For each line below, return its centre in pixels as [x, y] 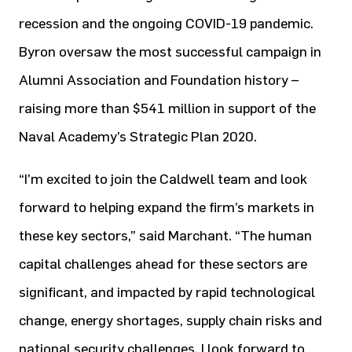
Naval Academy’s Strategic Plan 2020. [138, 137]
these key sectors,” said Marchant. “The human [165, 236]
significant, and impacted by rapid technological [167, 292]
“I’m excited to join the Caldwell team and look [163, 179]
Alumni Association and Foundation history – [159, 80]
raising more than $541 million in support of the [167, 108]
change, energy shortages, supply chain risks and [170, 321]
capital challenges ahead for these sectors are [163, 264]
